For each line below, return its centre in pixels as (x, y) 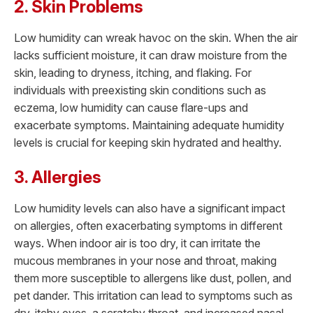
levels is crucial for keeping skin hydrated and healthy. (148, 143)
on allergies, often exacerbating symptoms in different (148, 225)
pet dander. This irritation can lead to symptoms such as (153, 295)
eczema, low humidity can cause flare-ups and (131, 108)
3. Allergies (58, 177)
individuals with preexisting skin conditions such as (140, 90)
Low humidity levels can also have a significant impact (150, 208)
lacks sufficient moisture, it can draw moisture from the (151, 56)
